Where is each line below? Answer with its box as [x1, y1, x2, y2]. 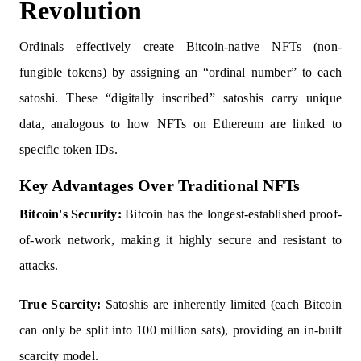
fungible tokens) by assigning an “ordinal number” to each [19, 65, 342, 79]
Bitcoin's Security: [19, 207, 122, 221]
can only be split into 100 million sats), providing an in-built [19, 323, 342, 337]
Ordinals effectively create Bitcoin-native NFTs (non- [19, 39, 342, 53]
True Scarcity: [19, 297, 102, 311]
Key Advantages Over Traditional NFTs [19, 176, 301, 194]
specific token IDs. [19, 143, 118, 156]
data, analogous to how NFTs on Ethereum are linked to [19, 117, 342, 131]
